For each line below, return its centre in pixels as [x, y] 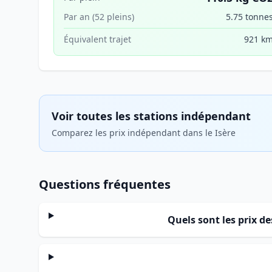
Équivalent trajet [97, 39]
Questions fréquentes [105, 184]
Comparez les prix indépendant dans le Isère [144, 133]
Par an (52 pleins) [99, 17]
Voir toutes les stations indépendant [151, 116]
